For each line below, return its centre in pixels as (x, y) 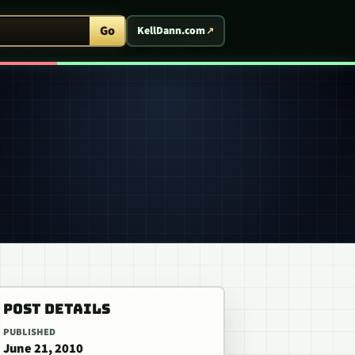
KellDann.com (172, 31)
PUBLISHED (29, 332)
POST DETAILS (57, 309)
